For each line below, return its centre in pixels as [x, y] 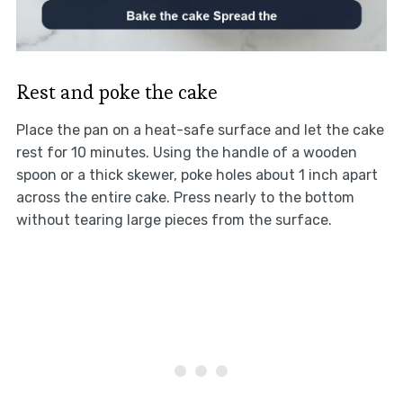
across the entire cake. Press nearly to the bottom [185, 198]
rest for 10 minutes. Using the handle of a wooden [186, 153]
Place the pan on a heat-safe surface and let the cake [200, 130]
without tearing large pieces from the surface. [174, 220]
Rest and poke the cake [116, 92]
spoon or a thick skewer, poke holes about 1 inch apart [197, 175]
